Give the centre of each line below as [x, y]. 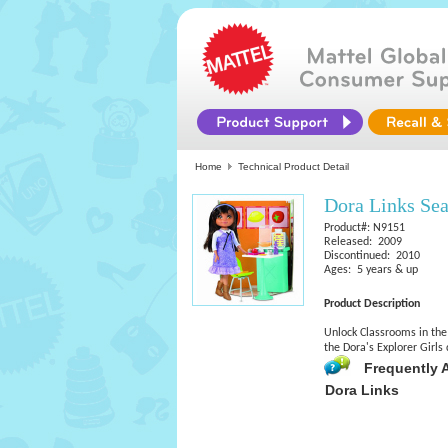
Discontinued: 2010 [372, 256]
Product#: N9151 [364, 228]
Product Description [372, 304]
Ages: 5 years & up [371, 270]
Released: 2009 [363, 242]
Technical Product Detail [293, 166]
